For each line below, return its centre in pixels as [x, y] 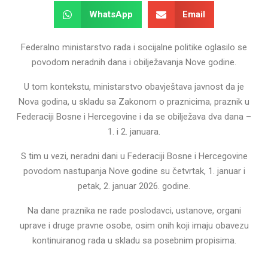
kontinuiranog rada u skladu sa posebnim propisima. [134, 240]
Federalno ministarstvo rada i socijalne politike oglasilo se [134, 47]
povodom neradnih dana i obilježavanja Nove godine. [134, 62]
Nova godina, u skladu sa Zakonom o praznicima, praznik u [134, 101]
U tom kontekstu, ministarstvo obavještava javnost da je [134, 86]
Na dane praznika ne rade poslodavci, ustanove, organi [134, 210]
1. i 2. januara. [134, 131]
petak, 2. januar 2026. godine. [134, 186]
